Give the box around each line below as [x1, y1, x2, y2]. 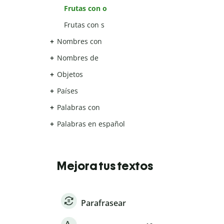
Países [57, 86, 78, 96]
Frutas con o [64, 3, 107, 13]
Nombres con [57, 36, 102, 46]
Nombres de [57, 53, 98, 63]
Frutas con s [64, 20, 105, 30]
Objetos [57, 69, 83, 79]
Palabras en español [57, 119, 125, 129]
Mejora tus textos [57, 158, 153, 173]
